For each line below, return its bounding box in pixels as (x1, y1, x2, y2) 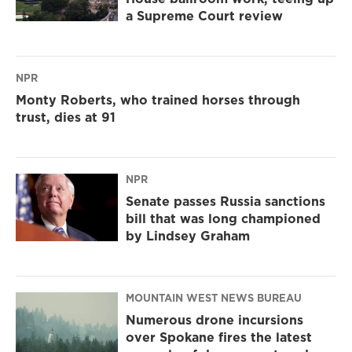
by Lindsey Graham (126, 227, 250, 245)
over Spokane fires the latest (126, 328, 312, 346)
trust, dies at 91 (16, 108, 115, 126)
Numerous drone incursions (126, 311, 303, 329)
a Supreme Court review (126, 7, 283, 25)
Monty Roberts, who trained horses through (16, 91, 300, 109)
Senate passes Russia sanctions (126, 192, 325, 211)
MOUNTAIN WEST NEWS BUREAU (126, 291, 302, 306)
